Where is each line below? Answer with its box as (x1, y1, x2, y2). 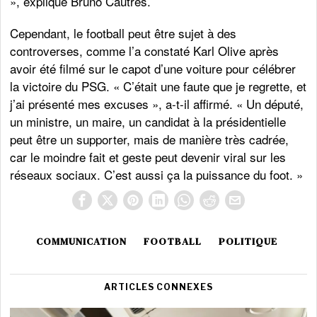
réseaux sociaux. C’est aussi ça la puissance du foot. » (10, 166, 304, 184)
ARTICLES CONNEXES (103, 282, 213, 293)
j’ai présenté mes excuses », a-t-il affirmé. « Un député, (10, 95, 304, 113)
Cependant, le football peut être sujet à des (10, 24, 237, 42)
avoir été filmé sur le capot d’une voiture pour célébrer (10, 59, 296, 78)
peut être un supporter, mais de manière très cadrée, (10, 130, 289, 149)
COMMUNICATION (36, 234, 127, 249)
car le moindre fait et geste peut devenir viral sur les (10, 148, 287, 166)
